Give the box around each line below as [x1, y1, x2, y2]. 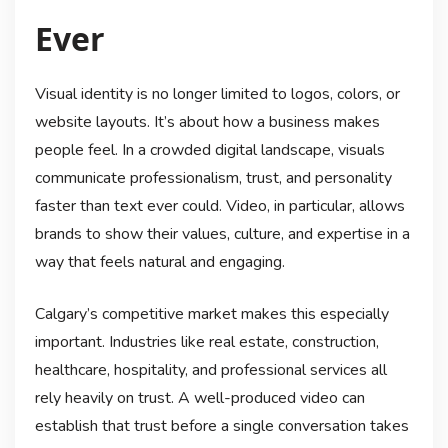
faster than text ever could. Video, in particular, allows [34, 195, 405, 218]
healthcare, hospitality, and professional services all [34, 359, 387, 382]
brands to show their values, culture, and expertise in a [34, 223, 410, 246]
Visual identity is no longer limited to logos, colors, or [34, 83, 400, 106]
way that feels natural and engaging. [34, 251, 285, 274]
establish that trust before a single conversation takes [34, 415, 409, 438]
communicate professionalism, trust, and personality [34, 167, 392, 190]
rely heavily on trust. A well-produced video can [34, 387, 365, 410]
